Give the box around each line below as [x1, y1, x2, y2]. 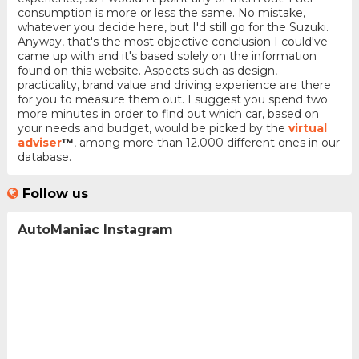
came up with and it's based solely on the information [17, 49, 317, 64]
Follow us [22, 185, 88, 201]
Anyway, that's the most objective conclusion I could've [17, 34, 328, 50]
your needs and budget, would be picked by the [17, 121, 288, 136]
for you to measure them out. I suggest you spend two [17, 92, 328, 107]
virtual [288, 121, 327, 136]
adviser [17, 135, 62, 151]
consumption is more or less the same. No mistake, [17, 6, 305, 21]
